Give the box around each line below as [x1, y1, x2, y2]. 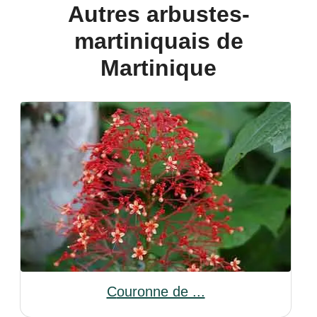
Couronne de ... [116, 284, 205, 299]
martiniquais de [74, 28, 243, 54]
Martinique [100, 55, 217, 81]
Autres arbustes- [67, 1, 84, 27]
